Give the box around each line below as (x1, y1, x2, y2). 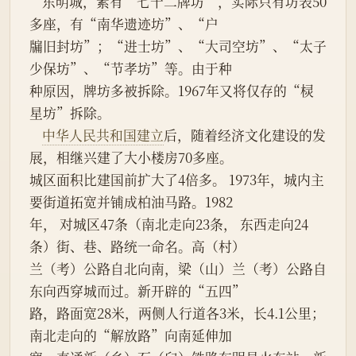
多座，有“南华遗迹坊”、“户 (29, 14, 219, 34)
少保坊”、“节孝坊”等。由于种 (29, 59, 232, 79)
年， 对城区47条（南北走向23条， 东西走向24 (29, 215, 308, 234)
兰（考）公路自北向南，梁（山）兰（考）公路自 (29, 259, 327, 279)
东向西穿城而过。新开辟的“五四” (29, 281, 246, 301)
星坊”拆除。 (29, 103, 110, 123)
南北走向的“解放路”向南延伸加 (29, 326, 232, 346)
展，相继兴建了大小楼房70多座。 (29, 148, 233, 168)
